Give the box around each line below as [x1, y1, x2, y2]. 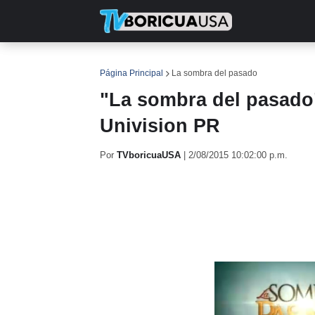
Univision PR [100, 115, 220, 136]
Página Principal [100, 68, 163, 78]
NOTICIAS [162, 58, 209, 69]
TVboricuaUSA [117, 150, 181, 160]
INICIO [110, 58, 141, 69]
